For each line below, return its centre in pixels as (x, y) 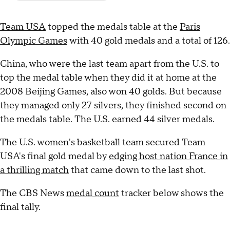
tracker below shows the (171, 194)
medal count (93, 194)
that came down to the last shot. (137, 170)
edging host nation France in (168, 157)
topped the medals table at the (113, 27)
